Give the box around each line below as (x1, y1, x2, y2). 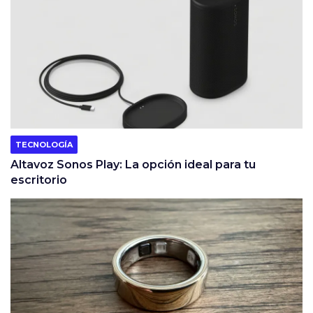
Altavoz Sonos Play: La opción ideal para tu (10, 158, 256, 172)
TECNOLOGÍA (15, 140, 73, 150)
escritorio (10, 173, 67, 187)
